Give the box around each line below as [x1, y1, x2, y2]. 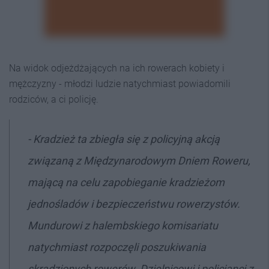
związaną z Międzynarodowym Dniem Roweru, [28, 154, 250, 167]
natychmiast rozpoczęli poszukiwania [28, 240, 206, 253]
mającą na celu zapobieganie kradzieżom [28, 175, 225, 189]
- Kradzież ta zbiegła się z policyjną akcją [28, 132, 220, 145]
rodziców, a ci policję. [9, 93, 98, 105]
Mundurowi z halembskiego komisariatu [28, 219, 218, 232]
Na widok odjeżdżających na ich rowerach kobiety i [9, 62, 225, 74]
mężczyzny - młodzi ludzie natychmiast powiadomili [9, 77, 231, 89]
